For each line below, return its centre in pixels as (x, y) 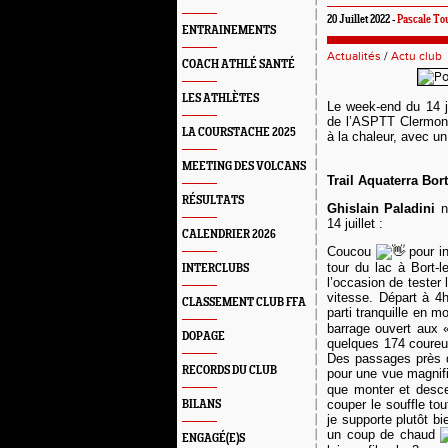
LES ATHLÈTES (220, 98)
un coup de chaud (384, 434)
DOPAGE (203, 336)
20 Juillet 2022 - (362, 20)
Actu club (416, 56)
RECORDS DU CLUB (229, 370)
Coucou (351, 251)
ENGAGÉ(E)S (213, 438)
